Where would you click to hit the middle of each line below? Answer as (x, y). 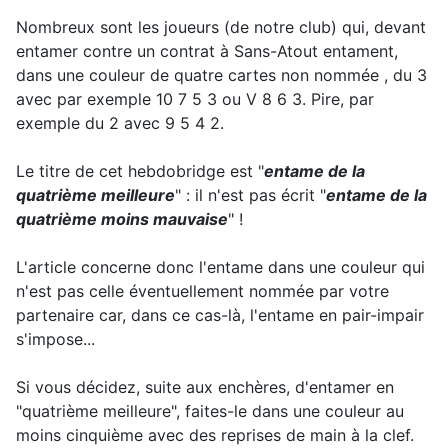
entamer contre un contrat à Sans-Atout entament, (207, 51)
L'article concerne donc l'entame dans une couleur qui (220, 267)
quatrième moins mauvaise (122, 219)
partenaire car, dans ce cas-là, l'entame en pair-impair (220, 315)
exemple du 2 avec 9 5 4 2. (120, 123)
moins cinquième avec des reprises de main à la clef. (215, 435)
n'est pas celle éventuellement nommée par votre (202, 291)
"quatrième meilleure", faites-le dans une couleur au (210, 411)
